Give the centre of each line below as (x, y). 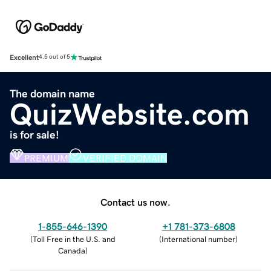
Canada (71, 250)
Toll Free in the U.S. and (74, 239)
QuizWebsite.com (130, 114)
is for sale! (34, 135)
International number (198, 239)
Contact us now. (135, 202)
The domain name (52, 93)
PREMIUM (46, 158)
